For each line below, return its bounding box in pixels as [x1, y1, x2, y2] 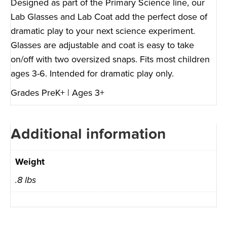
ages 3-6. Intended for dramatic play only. [11, 68, 174, 80]
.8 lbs [15, 174, 36, 186]
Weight [15, 156, 45, 168]
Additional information [11, 125, 166, 143]
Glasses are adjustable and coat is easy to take [11, 40, 194, 51]
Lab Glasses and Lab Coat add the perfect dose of [11, 11, 207, 23]
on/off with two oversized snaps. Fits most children [11, 54, 210, 65]
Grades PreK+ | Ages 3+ [11, 87, 104, 99]
